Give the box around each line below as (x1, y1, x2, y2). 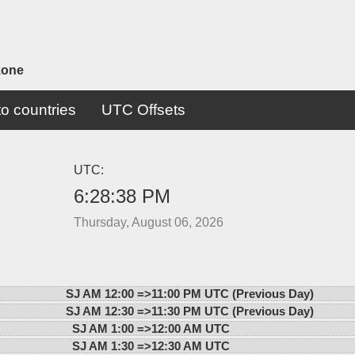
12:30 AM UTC (151, 338, 230, 353)
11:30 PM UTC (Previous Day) (151, 303, 314, 318)
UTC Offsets (101, 101, 185, 118)
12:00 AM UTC (151, 321, 230, 335)
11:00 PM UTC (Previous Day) (151, 286, 314, 300)
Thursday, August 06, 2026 (73, 215, 223, 229)
